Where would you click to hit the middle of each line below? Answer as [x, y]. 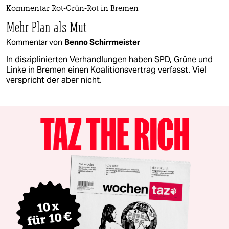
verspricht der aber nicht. [54, 80]
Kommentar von [34, 42]
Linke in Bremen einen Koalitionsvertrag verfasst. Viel [106, 70]
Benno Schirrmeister [102, 42]
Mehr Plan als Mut [47, 27]
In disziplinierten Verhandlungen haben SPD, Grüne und [109, 60]
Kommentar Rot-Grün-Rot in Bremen [72, 9]
